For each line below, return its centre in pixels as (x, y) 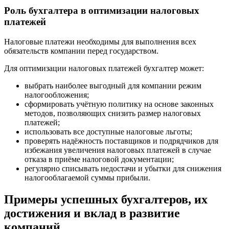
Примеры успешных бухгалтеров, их (106, 199)
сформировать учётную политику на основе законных (119, 104)
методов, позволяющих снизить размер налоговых (113, 113)
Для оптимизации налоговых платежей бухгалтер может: (104, 68)
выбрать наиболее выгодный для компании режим (113, 85)
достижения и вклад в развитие (92, 213)
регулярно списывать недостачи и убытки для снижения (123, 168)
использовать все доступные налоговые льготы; (108, 131)
